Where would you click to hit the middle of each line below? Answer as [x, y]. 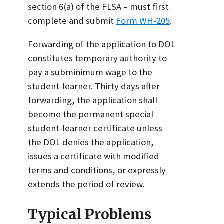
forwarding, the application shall [93, 100]
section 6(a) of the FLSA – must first [98, 7]
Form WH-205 [143, 21]
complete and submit [72, 21]
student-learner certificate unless [95, 128]
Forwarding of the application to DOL [102, 44]
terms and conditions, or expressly [97, 170]
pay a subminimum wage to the [90, 72]
